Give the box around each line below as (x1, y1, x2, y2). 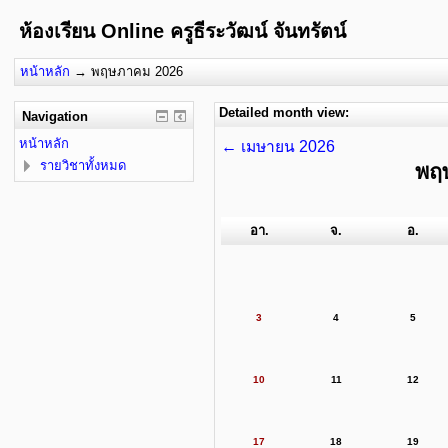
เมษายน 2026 (240, 138, 335, 155)
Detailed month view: (219, 105, 349, 120)
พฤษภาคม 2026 (91, 64, 183, 79)
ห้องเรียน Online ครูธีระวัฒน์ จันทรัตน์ (19, 20, 346, 42)
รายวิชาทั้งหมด (40, 157, 126, 173)
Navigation (21, 108, 88, 124)
